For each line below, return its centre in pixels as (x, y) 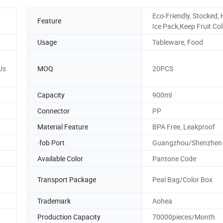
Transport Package (67, 180)
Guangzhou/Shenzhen (187, 142)
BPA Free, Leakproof (184, 126)
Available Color (60, 158)
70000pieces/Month (184, 217)
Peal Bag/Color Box (182, 180)
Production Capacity (69, 217)
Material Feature (63, 126)
